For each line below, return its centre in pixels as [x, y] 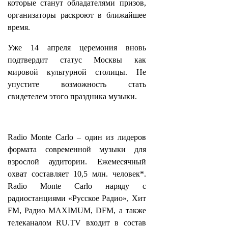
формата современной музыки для [77, 149]
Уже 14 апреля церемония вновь [77, 48]
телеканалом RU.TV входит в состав [77, 223]
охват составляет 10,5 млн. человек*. [77, 174]
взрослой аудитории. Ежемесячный [77, 162]
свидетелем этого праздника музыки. [72, 96]
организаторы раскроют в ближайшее [77, 15]
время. [19, 27]
